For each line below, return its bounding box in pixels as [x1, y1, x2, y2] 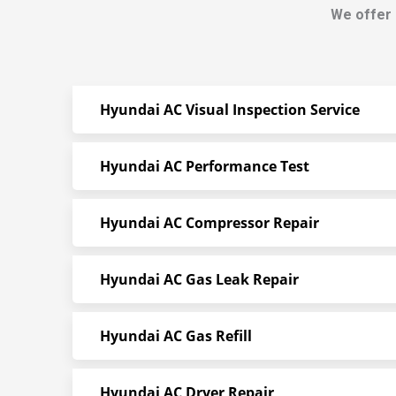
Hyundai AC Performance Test [100, 156, 309, 176]
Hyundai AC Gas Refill [100, 326, 252, 346]
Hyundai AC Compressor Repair [100, 213, 319, 232]
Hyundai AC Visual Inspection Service [100, 100, 360, 119]
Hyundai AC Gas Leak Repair [100, 270, 299, 289]
